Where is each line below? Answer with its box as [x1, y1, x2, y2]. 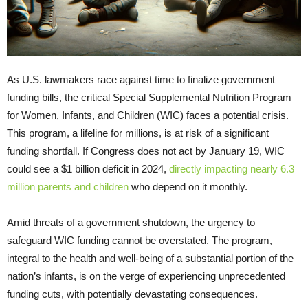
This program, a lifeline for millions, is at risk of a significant [7, 127, 269, 140]
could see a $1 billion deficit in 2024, [7, 163, 169, 175]
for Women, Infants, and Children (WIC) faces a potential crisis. [7, 109, 289, 122]
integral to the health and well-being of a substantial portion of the [7, 252, 294, 265]
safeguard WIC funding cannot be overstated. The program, [7, 234, 272, 247]
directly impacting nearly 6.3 [169, 163, 294, 175]
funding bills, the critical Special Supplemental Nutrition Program [7, 91, 291, 104]
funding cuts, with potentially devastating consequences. [7, 288, 258, 300]
